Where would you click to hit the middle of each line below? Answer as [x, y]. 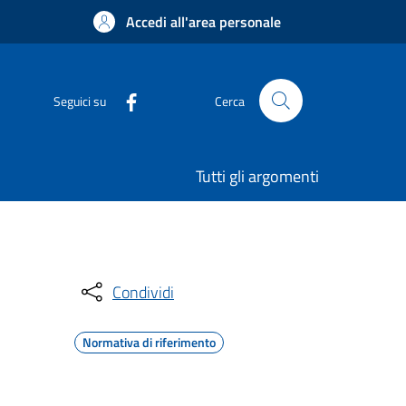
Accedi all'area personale [203, 22]
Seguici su [80, 101]
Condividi [143, 292]
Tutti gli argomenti [257, 176]
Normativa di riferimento [149, 342]
